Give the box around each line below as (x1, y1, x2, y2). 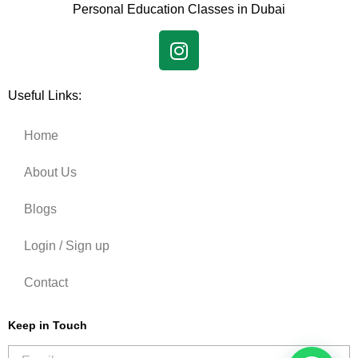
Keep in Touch (8, 318, 87, 332)
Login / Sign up (24, 238, 109, 253)
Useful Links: (8, 89, 82, 103)
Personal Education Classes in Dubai (73, 2, 285, 16)
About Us (24, 165, 77, 179)
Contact (24, 275, 68, 289)
